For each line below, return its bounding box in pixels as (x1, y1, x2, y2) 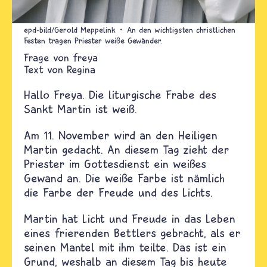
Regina (67, 63, 95, 76)
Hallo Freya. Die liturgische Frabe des (24, 87, 216, 101)
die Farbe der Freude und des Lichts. (24, 185, 213, 199)
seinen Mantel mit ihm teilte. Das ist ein (24, 240, 226, 254)
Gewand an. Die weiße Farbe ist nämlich (24, 170, 225, 185)
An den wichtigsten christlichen (127, 24, 235, 35)
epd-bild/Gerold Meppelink (24, 24, 116, 35)
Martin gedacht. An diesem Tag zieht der (24, 142, 229, 156)
